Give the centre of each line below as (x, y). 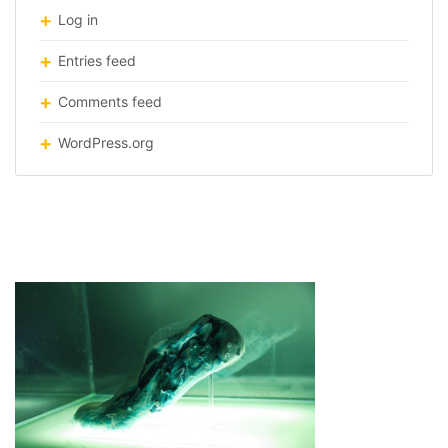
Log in (78, 19)
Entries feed (97, 60)
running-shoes (98, 251)
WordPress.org (106, 142)
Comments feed (110, 101)
